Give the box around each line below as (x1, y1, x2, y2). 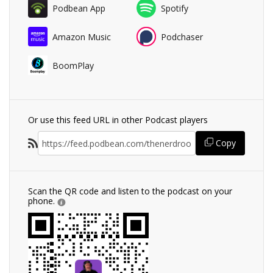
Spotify (161, 2, 188, 14)
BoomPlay (52, 59, 94, 71)
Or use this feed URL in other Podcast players (28, 114, 208, 126)
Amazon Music (52, 30, 111, 43)
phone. (28, 195, 57, 207)
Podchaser (161, 30, 203, 43)
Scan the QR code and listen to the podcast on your (28, 185, 232, 197)
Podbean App (52, 2, 105, 14)
